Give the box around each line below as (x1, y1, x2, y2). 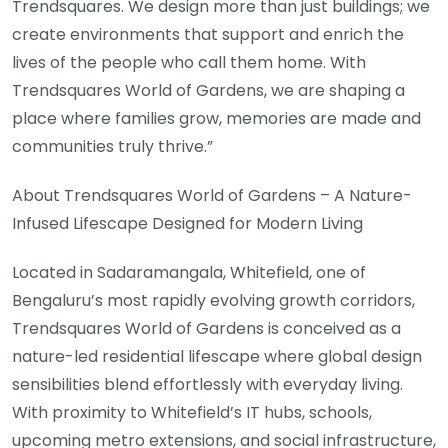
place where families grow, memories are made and (12, 106, 421, 130)
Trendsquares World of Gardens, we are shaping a (12, 78, 405, 102)
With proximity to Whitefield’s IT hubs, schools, (12, 400, 372, 424)
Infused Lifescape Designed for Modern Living (12, 211, 363, 235)
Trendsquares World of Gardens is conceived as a (12, 316, 401, 340)
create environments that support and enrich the (12, 22, 404, 46)
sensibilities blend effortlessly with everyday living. (12, 372, 403, 396)
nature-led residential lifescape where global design (12, 344, 422, 368)
